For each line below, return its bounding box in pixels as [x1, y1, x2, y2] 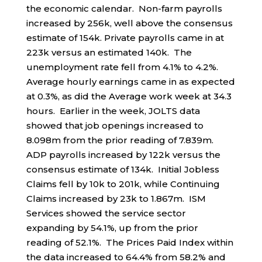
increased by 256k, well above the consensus [26, 17, 233, 29]
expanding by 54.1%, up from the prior [26, 222, 198, 233]
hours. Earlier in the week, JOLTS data [26, 105, 200, 116]
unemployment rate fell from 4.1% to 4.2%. [26, 61, 220, 73]
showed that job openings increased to [26, 119, 204, 131]
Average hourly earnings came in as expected [26, 75, 235, 87]
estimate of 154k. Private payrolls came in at [26, 32, 224, 43]
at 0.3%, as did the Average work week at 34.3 [26, 90, 232, 102]
